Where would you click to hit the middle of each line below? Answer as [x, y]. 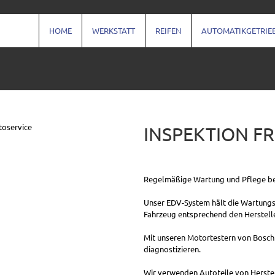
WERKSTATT [114, 30]
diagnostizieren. [172, 249]
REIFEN [168, 30]
